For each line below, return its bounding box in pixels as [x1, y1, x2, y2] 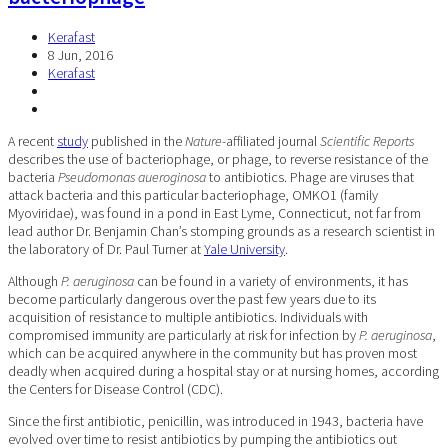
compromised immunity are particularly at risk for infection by [8, 325, 359, 344]
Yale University [204, 239, 285, 258]
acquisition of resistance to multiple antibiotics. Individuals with [8, 307, 368, 326]
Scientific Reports [320, 131, 414, 150]
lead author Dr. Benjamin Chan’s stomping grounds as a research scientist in [8, 221, 435, 240]
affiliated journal [226, 131, 320, 150]
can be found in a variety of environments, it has [134, 271, 408, 290]
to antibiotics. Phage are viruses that [206, 167, 414, 186]
